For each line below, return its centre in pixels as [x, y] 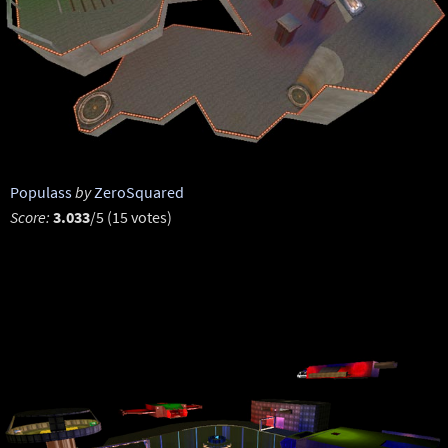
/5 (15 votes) [130, 217]
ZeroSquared [138, 192]
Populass [40, 192]
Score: [29, 217]
